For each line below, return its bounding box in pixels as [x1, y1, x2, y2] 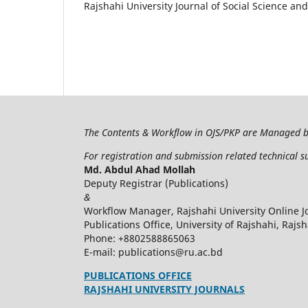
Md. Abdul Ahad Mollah [84, 162, 195, 176]
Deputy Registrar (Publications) [84, 176, 228, 190]
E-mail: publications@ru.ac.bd [84, 245, 223, 258]
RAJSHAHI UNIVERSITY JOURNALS [84, 282, 245, 296]
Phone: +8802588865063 [84, 231, 195, 245]
